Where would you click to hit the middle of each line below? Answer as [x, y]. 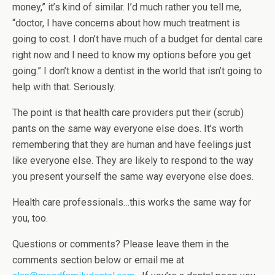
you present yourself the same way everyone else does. [133, 176]
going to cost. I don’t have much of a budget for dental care [137, 39]
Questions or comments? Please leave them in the [121, 244]
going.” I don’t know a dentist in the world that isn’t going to [137, 71]
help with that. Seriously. [64, 87]
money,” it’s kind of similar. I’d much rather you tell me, [127, 7]
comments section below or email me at [98, 260]
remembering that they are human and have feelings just [132, 145]
